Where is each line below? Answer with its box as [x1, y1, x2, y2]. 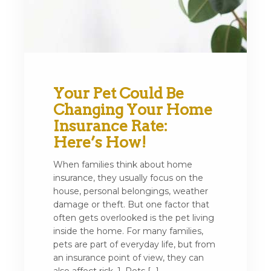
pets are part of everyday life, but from [53, 239, 215, 250]
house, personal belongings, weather [53, 186, 208, 197]
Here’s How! [53, 133, 146, 151]
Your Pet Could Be [53, 84, 184, 102]
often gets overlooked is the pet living [53, 212, 214, 223]
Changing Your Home [53, 100, 212, 119]
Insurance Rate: [53, 117, 168, 135]
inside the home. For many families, [53, 226, 203, 237]
